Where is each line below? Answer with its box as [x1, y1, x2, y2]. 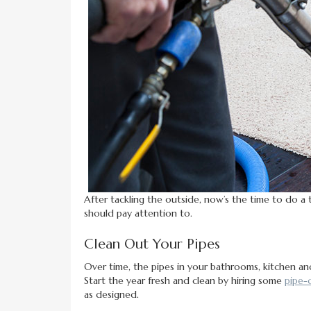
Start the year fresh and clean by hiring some [84, 274, 285, 287]
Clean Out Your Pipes [84, 235, 220, 253]
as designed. [84, 288, 139, 301]
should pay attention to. [84, 207, 192, 220]
